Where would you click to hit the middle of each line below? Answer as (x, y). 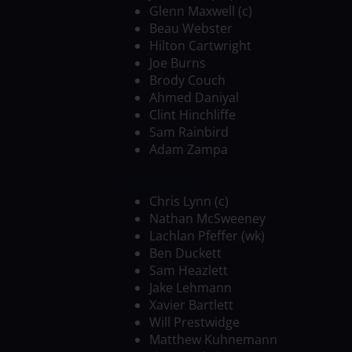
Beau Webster (191, 28)
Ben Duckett (185, 253)
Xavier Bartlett (191, 304)
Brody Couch (187, 80)
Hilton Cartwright (200, 45)
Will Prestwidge (194, 322)
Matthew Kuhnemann (213, 339)
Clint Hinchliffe (192, 114)
